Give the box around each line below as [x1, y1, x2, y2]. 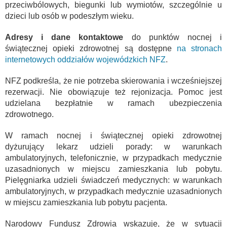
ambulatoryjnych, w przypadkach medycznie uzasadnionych [5, 186, 222, 196]
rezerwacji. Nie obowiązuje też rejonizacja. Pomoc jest [5, 87, 222, 96]
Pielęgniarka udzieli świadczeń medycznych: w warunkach [5, 175, 222, 184]
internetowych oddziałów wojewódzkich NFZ [5, 55, 166, 64]
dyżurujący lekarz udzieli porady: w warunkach [5, 142, 222, 151]
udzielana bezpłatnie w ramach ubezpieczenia [5, 98, 222, 107]
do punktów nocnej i [123, 32, 222, 42]
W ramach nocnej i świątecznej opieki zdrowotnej [5, 131, 222, 140]
